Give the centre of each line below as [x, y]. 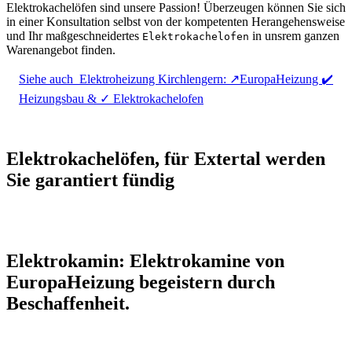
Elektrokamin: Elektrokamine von [145, 261]
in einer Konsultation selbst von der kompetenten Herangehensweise [176, 22]
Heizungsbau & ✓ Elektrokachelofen [111, 99]
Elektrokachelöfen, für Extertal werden [166, 159]
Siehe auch [46, 79]
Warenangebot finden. [61, 50]
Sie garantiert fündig [90, 180]
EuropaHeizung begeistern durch [141, 282]
